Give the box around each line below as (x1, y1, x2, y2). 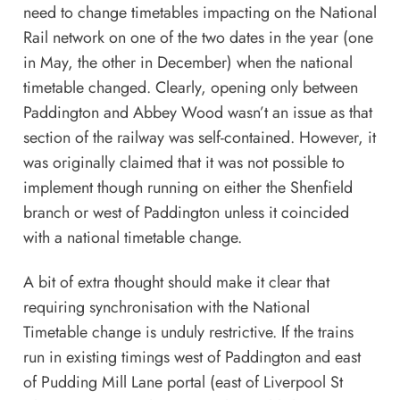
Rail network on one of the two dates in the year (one (22, 25, 373, 49)
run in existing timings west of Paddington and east (22, 345, 361, 369)
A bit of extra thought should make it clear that (22, 270, 329, 294)
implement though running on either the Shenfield (22, 175, 353, 199)
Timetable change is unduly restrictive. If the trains (22, 320, 354, 344)
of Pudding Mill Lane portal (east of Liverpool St (22, 370, 343, 394)
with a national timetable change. (22, 225, 242, 249)
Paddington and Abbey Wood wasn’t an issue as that (22, 100, 372, 124)
